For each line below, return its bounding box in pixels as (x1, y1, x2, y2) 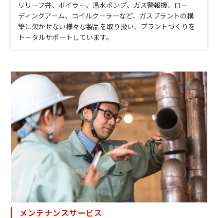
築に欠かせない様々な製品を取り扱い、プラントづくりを (18, 21, 196, 32)
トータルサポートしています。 (18, 32, 113, 42)
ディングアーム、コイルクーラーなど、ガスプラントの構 (18, 11, 194, 21)
